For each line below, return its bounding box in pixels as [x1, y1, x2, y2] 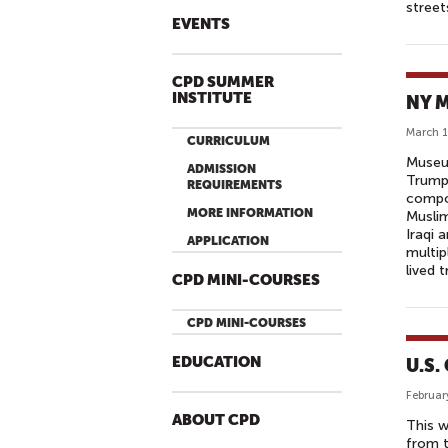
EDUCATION [172, 354, 261, 371]
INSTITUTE [172, 90, 252, 107]
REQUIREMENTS [187, 178, 282, 192]
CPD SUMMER [172, 74, 274, 91]
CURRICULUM [187, 134, 270, 148]
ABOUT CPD [172, 412, 260, 429]
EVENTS [172, 16, 230, 33]
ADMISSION [187, 162, 256, 176]
